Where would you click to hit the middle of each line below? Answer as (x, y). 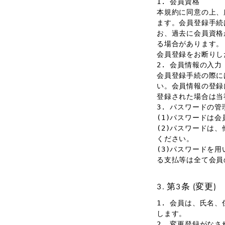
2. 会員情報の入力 (189, 65)
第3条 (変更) (192, 186)
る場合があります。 (190, 44)
